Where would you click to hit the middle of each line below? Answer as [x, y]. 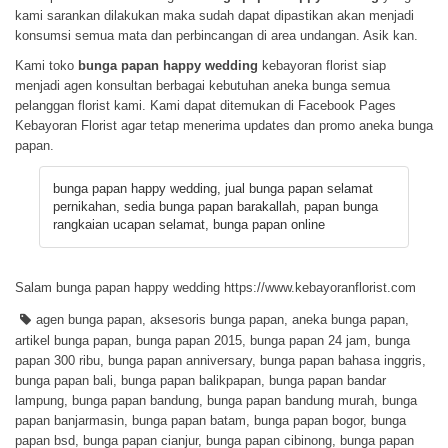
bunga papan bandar [327, 380]
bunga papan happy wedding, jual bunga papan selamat [213, 188]
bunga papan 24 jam [308, 340]
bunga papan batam [189, 420]
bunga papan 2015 [189, 340]
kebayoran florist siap [322, 65]
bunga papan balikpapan [191, 380]
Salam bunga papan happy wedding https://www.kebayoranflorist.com [215, 287]
